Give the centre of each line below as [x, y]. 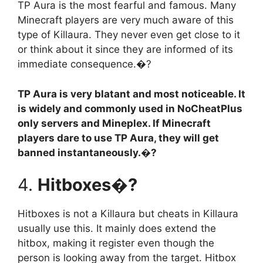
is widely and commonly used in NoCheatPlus [130, 108]
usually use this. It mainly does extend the [117, 229]
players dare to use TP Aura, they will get [118, 138]
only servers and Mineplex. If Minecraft [114, 123]
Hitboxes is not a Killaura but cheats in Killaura [128, 214]
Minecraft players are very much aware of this [126, 20]
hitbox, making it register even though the [116, 243]
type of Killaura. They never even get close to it [129, 35]
